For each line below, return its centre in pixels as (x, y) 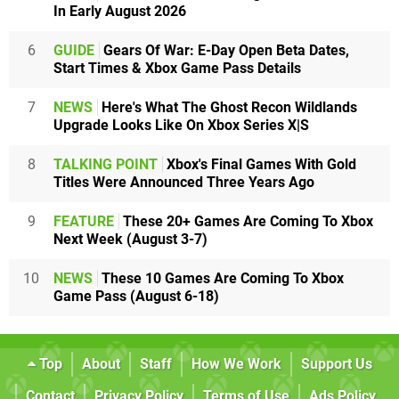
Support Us (336, 364)
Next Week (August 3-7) (130, 240)
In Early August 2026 (120, 12)
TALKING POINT (106, 165)
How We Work (236, 364)
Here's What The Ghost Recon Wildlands (228, 108)
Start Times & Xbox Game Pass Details (177, 69)
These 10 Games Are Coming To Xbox (221, 279)
